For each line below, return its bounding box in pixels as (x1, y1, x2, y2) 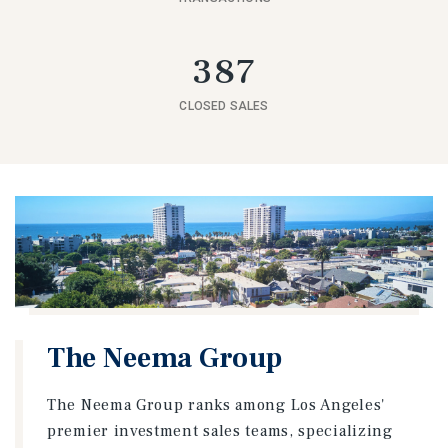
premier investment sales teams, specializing (47, 421, 393, 441)
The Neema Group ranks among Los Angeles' (47, 395, 386, 415)
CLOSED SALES (179, 99, 269, 113)
